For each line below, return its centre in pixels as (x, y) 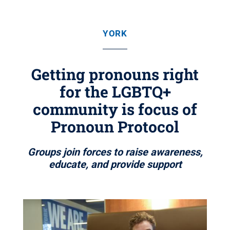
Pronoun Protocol (115, 127)
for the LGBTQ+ (115, 92)
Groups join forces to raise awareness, (115, 152)
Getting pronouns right (115, 74)
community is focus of (115, 109)
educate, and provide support (115, 164)
